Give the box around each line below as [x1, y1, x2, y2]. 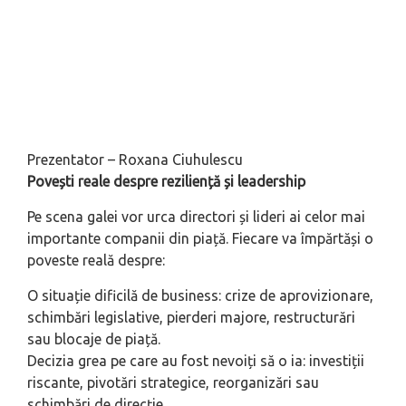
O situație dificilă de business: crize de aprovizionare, [27, 287, 373, 304]
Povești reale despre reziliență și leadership [27, 173, 305, 190]
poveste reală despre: [27, 252, 165, 269]
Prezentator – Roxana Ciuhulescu [27, 151, 243, 169]
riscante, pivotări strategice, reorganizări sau [27, 374, 319, 391]
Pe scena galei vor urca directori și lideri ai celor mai [27, 208, 365, 226]
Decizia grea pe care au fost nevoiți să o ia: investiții [27, 353, 364, 370]
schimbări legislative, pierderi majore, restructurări [27, 309, 355, 326]
